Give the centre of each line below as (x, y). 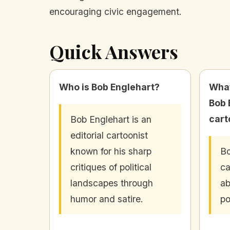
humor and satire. (107, 199)
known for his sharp (111, 151)
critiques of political (111, 167)
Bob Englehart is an (111, 120)
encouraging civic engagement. (116, 12)
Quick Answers (114, 52)
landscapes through (112, 183)
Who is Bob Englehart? (109, 87)
